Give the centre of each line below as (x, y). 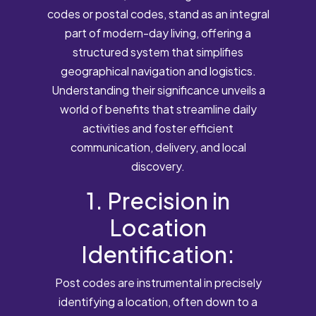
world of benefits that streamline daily (158, 109)
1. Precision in (158, 200)
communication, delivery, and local (158, 147)
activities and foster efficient (158, 128)
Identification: (158, 254)
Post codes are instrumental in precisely (158, 282)
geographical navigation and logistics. (158, 71)
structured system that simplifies (158, 51)
